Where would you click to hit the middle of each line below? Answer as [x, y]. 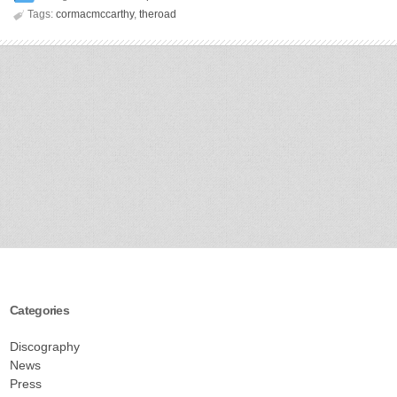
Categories [39, 310]
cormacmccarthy [95, 14]
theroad [158, 14]
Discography [45, 346]
